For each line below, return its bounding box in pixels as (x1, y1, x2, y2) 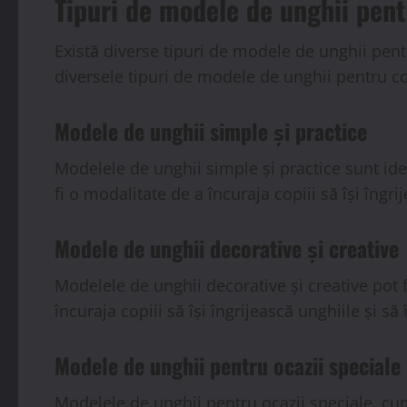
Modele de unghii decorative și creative (55, 232, 399, 264)
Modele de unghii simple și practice (55, 114, 367, 147)
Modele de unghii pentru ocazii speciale (55, 349, 401, 382)
